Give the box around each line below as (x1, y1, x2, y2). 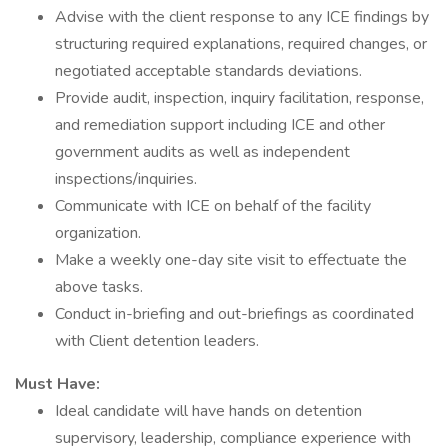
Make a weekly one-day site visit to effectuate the (55, 249, 407, 271)
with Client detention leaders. (55, 330, 259, 352)
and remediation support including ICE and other (55, 114, 385, 136)
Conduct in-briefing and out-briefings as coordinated (55, 303, 414, 325)
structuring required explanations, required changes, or (55, 33, 427, 55)
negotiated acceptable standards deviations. (55, 60, 362, 82)
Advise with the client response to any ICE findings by (55, 6, 429, 28)
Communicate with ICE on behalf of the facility (55, 195, 371, 217)
